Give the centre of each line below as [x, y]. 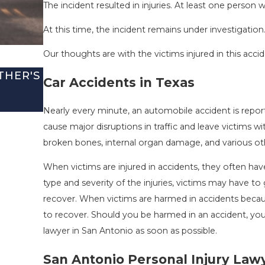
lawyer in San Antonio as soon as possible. [130, 230]
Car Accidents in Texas [119, 82]
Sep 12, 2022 [71, 105]
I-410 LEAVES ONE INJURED [128, 91]
